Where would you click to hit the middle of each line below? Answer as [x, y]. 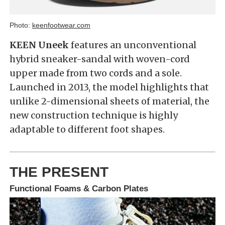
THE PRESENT [59, 172]
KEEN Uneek [39, 45]
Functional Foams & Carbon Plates [79, 189]
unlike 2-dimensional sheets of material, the [109, 101]
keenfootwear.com [61, 25]
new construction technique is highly [94, 116]
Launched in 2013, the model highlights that [109, 87]
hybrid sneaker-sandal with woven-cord [100, 59]
